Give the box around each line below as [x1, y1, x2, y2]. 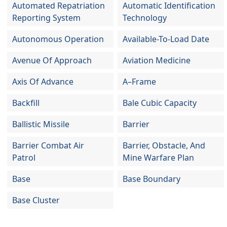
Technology [123, 12, 167, 23]
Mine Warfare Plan [123, 152, 195, 163]
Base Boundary [123, 173, 181, 184]
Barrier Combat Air [12, 140, 84, 151]
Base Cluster [12, 195, 60, 206]
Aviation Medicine [123, 55, 191, 66]
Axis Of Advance [12, 76, 73, 87]
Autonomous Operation [12, 33, 104, 45]
